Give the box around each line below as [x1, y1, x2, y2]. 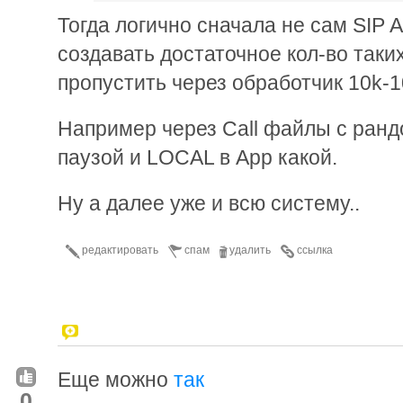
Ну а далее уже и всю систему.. [58, 191, 360, 215]
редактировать [82, 243, 158, 256]
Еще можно [58, 367, 174, 391]
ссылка [297, 243, 333, 256]
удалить [229, 243, 271, 256]
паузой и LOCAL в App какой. [58, 145, 337, 169]
